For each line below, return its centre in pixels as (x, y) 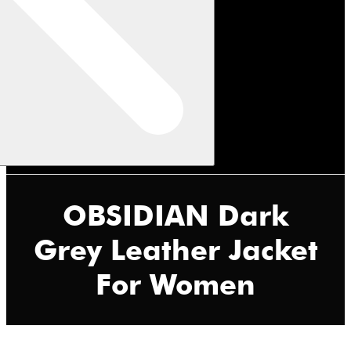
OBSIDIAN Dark (175, 215)
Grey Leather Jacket (175, 250)
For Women (175, 284)
